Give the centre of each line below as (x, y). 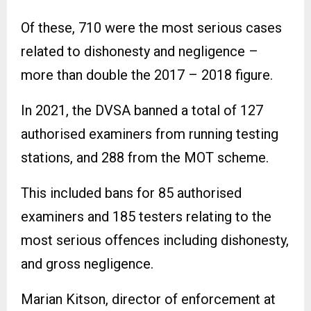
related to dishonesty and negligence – (140, 52)
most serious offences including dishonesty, (155, 241)
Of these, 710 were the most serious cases (151, 28)
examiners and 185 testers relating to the (146, 217)
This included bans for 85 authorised (131, 193)
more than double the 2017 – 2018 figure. (147, 75)
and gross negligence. (87, 264)
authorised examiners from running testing (150, 134)
